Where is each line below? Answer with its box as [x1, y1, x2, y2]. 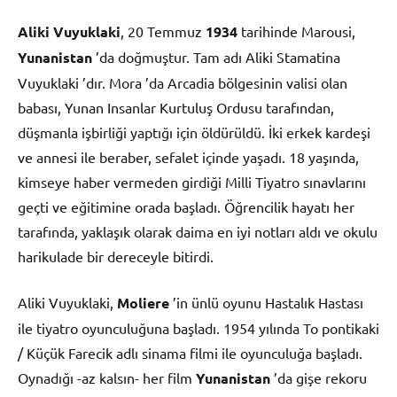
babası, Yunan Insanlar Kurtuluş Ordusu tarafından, [18, 97, 334, 116]
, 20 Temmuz [121, 21, 206, 40]
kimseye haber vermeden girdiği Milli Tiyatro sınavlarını [18, 172, 366, 191]
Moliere [117, 292, 169, 312]
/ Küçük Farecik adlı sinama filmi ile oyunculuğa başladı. [18, 343, 362, 362]
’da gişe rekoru [270, 368, 367, 386]
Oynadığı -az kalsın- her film [18, 368, 196, 386]
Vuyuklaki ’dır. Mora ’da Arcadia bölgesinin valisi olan [18, 73, 347, 91]
